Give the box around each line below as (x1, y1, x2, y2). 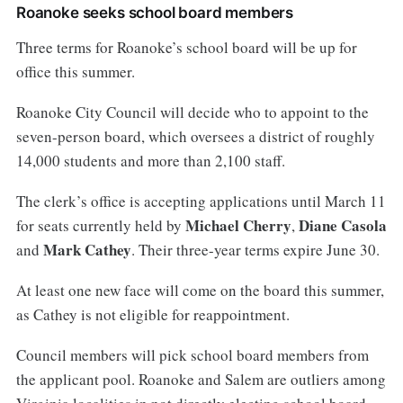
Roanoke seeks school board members (15, 4, 294, 22)
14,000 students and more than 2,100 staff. (15, 150, 285, 172)
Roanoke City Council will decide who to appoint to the (15, 102, 369, 123)
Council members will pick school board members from (15, 344, 369, 365)
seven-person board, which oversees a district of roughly (15, 126, 375, 148)
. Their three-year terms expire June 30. (130, 239, 380, 261)
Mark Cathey (42, 238, 131, 262)
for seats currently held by (15, 215, 185, 237)
